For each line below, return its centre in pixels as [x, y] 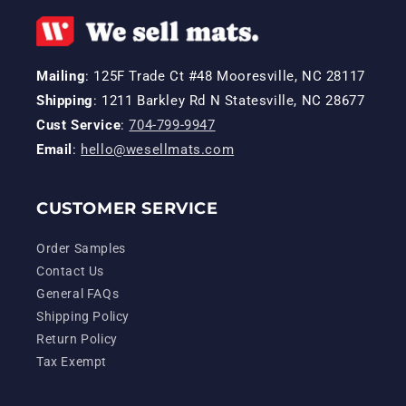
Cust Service [79, 125]
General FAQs [78, 294]
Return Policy [77, 339]
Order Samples [81, 248]
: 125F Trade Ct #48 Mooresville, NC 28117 [225, 76]
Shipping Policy [83, 316]
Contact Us [70, 271]
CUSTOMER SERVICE [127, 208]
